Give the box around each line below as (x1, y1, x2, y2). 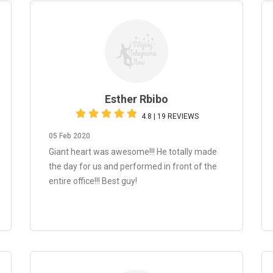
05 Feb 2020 (49, 132, 90, 140)
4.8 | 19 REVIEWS (141, 112, 199, 121)
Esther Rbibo (105, 93, 168, 105)
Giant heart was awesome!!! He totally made (49, 147, 217, 157)
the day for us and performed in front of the (49, 161, 217, 171)
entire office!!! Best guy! (49, 176, 137, 186)
